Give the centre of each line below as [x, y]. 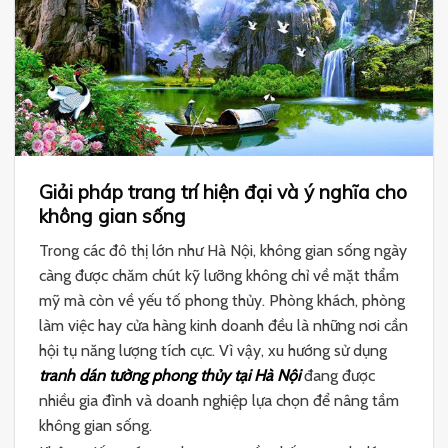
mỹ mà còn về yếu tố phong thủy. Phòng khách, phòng [222, 301]
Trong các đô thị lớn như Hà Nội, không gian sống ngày [223, 251]
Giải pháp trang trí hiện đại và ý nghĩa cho [223, 192]
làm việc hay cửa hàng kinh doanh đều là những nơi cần [223, 326]
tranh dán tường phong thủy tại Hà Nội [169, 376]
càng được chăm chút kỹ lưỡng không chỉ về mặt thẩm [219, 276]
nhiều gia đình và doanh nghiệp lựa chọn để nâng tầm [219, 401]
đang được [337, 376]
